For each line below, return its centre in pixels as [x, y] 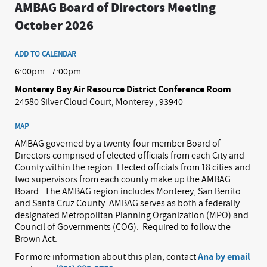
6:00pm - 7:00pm [48, 71]
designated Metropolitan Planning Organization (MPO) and [132, 214]
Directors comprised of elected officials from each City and [130, 155]
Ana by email [224, 256]
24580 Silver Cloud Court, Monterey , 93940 [99, 101]
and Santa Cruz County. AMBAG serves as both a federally [127, 202]
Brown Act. [36, 238]
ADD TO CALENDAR [45, 54]
